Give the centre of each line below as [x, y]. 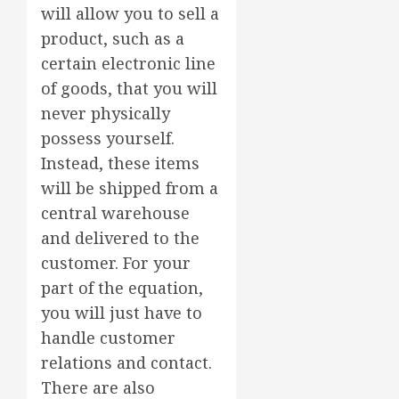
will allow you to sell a [130, 14]
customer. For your [116, 263]
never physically [106, 114]
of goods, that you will [129, 89]
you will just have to [122, 313]
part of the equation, [122, 288]
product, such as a [113, 39]
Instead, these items [120, 163]
